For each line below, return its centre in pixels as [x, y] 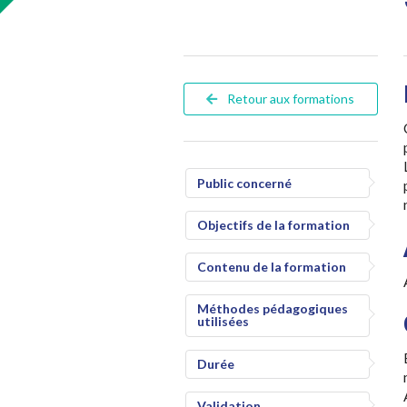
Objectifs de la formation [273, 224]
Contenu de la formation [271, 267]
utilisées [223, 322]
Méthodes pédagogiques [272, 309]
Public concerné [244, 183]
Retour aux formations [290, 99]
